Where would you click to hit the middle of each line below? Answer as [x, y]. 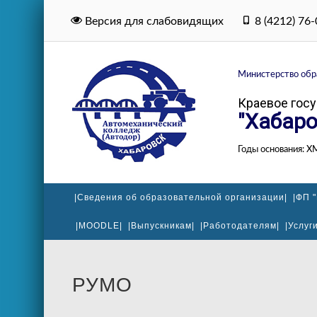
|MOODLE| [99, 226]
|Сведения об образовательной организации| [181, 197]
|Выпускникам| [161, 226]
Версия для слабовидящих [153, 21]
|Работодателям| [240, 226]
